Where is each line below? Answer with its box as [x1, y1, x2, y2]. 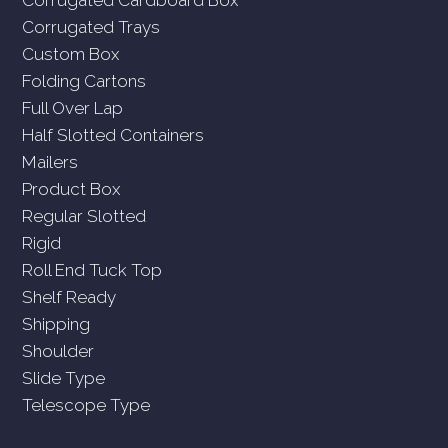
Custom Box [22, 43, 120, 64]
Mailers [22, 151, 79, 172]
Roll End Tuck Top [22, 259, 163, 280]
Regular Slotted [22, 205, 147, 226]
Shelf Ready [22, 286, 117, 307]
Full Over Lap [22, 97, 124, 118]
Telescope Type [22, 394, 151, 415]
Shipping [22, 313, 91, 334]
